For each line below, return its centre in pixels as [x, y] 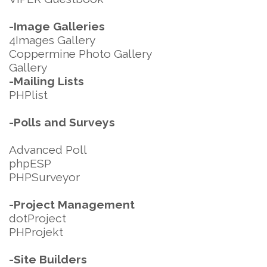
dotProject [38, 218]
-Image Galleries [57, 26]
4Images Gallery [52, 40]
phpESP [30, 163]
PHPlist [28, 95]
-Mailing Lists [46, 81]
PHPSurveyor [44, 177]
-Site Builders [48, 259]
